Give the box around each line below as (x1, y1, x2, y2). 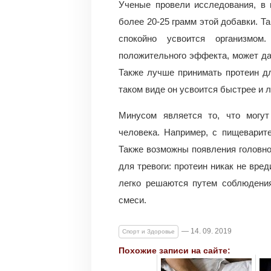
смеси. (119, 195, 146, 206)
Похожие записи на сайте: (119, 246, 230, 256)
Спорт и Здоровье (122, 228, 175, 235)
